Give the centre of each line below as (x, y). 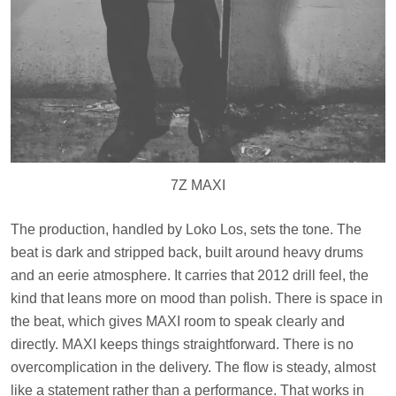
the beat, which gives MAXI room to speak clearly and (178, 321)
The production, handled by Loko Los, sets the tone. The (186, 229)
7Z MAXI (198, 185)
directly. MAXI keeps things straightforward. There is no (182, 344)
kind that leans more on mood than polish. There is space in (197, 298)
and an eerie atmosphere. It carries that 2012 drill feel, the (190, 275)
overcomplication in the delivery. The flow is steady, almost (193, 367)
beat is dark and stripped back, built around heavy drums (187, 252)
